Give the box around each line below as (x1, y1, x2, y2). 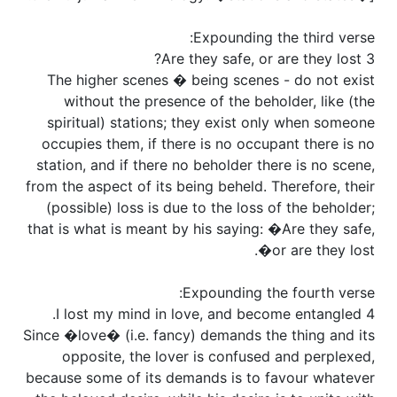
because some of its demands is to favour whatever (26, 369, 375, 387)
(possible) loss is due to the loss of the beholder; (46, 198, 375, 217)
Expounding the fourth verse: (183, 284, 375, 302)
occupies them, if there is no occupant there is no (42, 135, 375, 153)
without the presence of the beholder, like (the (64, 92, 375, 111)
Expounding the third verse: (193, 28, 375, 47)
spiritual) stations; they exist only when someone (47, 113, 375, 132)
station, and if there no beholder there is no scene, (36, 156, 375, 175)
